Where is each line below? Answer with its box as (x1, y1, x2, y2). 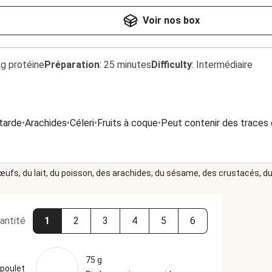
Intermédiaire (196, 59, 253, 70)
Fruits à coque (97, 117, 158, 129)
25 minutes (104, 59, 151, 70)
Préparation (44, 59, 100, 70)
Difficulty (151, 59, 192, 70)
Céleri (70, 117, 94, 129)
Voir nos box (142, 15, 200, 26)
